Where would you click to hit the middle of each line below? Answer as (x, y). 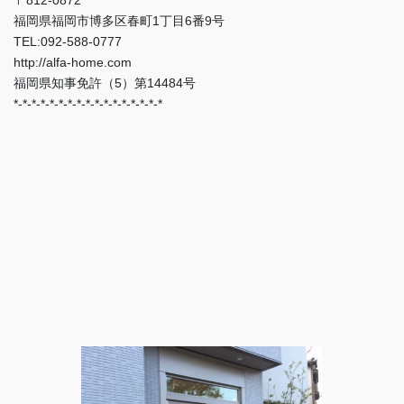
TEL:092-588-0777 (68, 41)
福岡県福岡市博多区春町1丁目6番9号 (119, 20)
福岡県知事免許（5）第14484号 (105, 83)
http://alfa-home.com (73, 62)
